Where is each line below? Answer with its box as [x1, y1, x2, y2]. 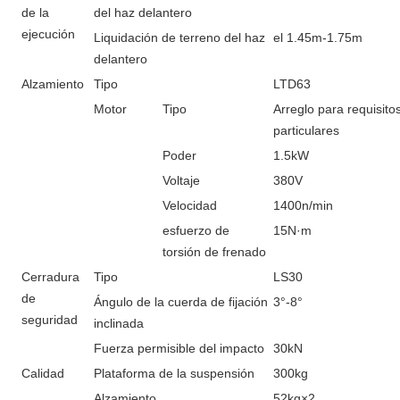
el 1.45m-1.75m [273, 30, 362, 45]
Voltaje [162, 173, 200, 187]
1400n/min [273, 198, 333, 212]
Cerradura [21, 270, 79, 284]
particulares [273, 123, 339, 137]
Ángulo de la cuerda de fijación [94, 295, 268, 309]
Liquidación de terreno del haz [94, 30, 265, 45]
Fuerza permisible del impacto [94, 341, 264, 355]
